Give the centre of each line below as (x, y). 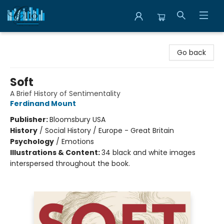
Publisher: (30, 119)
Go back (191, 52)
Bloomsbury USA (77, 119)
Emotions (78, 141)
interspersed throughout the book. (70, 163)
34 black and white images (148, 152)
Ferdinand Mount (43, 103)
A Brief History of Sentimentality (65, 93)
